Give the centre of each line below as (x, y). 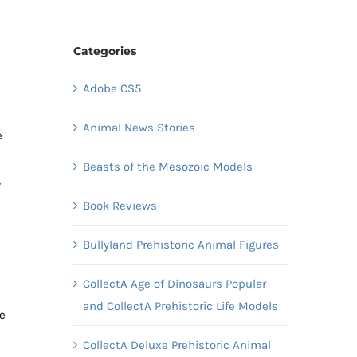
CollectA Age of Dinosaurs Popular (174, 283)
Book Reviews (120, 205)
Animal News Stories (139, 127)
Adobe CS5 (112, 88)
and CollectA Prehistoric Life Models (180, 306)
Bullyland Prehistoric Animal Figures (180, 244)
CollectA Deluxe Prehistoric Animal (177, 345)
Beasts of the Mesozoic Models (167, 166)
